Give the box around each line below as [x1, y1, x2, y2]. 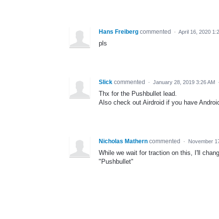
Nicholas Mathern [99, 137, 148, 145]
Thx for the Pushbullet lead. [99, 89, 177, 97]
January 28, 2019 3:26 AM [153, 79, 215, 85]
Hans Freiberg [99, 28, 138, 35]
